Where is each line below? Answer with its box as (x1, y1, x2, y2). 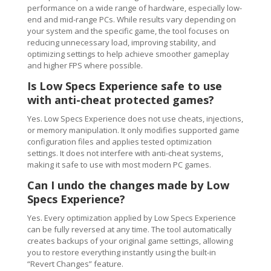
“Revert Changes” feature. (27, 258, 123, 269)
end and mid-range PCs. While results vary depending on (27, 13, 236, 25)
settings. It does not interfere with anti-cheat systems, (27, 147, 223, 158)
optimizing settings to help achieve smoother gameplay (27, 48, 229, 59)
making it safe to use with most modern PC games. (27, 158, 211, 170)
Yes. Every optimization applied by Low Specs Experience (27, 212, 236, 223)
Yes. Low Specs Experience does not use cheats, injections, (27, 113, 243, 124)
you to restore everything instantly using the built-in (27, 246, 216, 258)
